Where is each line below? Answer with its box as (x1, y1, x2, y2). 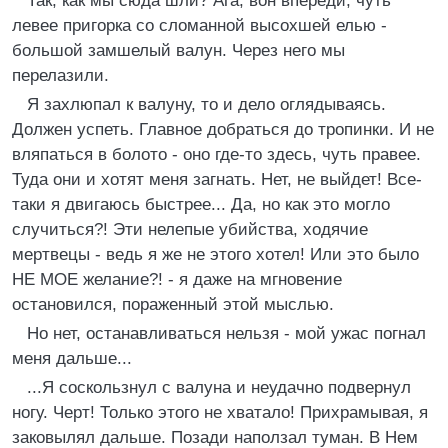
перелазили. (12, 66, 109, 85)
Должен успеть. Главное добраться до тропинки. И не (12, 120, 434, 139)
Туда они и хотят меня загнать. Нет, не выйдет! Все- (12, 170, 422, 189)
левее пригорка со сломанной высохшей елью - (12, 16, 387, 35)
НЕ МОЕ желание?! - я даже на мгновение (12, 270, 342, 289)
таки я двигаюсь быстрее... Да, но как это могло (12, 195, 390, 214)
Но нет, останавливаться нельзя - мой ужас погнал (27, 324, 426, 343)
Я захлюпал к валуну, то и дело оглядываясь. (27, 95, 386, 114)
